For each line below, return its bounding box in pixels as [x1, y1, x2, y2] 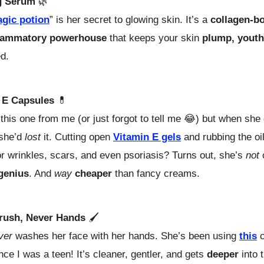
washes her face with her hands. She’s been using [12, 230, 239, 242]
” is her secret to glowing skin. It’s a [49, 14, 210, 25]
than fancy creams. [112, 167, 200, 179]
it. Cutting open [41, 131, 113, 143]
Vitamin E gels [113, 131, 181, 143]
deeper [207, 248, 239, 260]
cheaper [75, 167, 112, 179]
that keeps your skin [107, 32, 202, 44]
